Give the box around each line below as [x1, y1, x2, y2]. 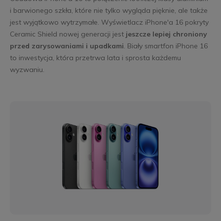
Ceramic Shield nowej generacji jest [9, 30, 126, 39]
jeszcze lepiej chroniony [125, 30, 207, 39]
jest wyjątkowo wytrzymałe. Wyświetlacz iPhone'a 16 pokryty [9, 18, 209, 27]
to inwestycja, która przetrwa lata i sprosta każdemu [9, 53, 181, 63]
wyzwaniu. [9, 65, 44, 74]
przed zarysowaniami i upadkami [9, 41, 124, 51]
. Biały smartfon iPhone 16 [123, 41, 208, 51]
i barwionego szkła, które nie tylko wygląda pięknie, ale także [9, 6, 208, 15]
